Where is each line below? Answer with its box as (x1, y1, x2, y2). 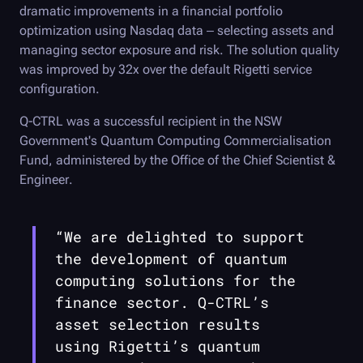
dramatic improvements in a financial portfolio (19, 3, 283, 19)
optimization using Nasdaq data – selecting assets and (19, 23, 334, 39)
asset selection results (55, 314, 260, 335)
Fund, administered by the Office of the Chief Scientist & (19, 152, 335, 169)
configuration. (19, 81, 100, 97)
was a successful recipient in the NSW (63, 113, 282, 130)
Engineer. (19, 172, 73, 188)
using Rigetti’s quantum (55, 336, 260, 357)
